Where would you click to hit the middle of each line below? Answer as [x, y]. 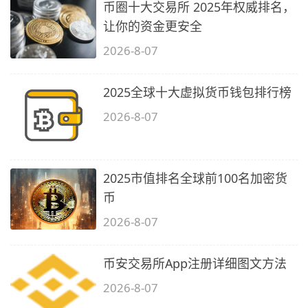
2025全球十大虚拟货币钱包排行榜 [198, 92]
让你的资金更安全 [153, 26]
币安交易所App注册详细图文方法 [195, 264]
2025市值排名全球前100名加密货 [196, 178]
